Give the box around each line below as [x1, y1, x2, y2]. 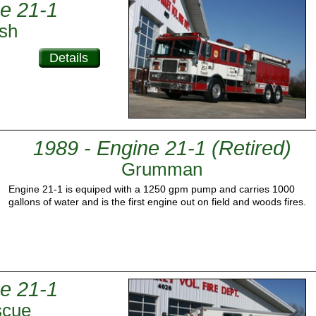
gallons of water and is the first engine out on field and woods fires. [8, 195, 306, 207]
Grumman [121, 158, 202, 180]
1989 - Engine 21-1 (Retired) [32, 136, 291, 159]
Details [49, 51, 88, 65]
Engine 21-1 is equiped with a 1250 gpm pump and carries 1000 [8, 183, 295, 195]
